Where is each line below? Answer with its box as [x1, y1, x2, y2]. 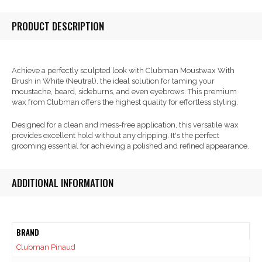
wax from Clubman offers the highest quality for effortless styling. [12, 98, 238, 107]
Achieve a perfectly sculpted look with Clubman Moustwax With [12, 66, 235, 75]
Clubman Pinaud [16, 243, 75, 252]
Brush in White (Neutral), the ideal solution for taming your [12, 77, 215, 86]
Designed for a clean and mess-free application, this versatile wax [12, 120, 239, 130]
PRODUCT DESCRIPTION [12, 19, 104, 34]
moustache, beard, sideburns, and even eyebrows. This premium [12, 87, 237, 96]
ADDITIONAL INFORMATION [12, 175, 113, 191]
